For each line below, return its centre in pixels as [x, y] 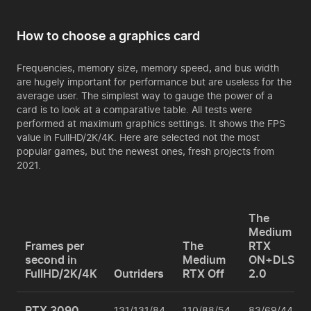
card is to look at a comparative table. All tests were [134, 109]
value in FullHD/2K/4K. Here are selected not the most [138, 137]
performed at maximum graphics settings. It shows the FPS [151, 123]
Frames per [54, 246]
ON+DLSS [275, 260]
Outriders [139, 274]
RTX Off [203, 274]
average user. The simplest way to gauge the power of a [145, 95]
